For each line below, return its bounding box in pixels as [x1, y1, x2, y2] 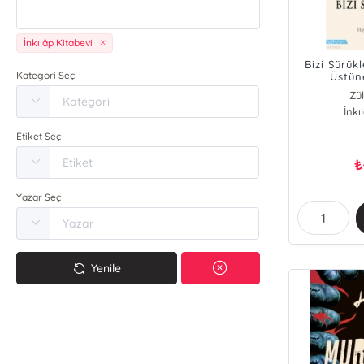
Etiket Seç [16, 130, 62, 142]
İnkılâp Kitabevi [24, 37, 93, 49]
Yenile [91, 260, 122, 275]
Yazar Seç [16, 191, 62, 203]
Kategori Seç [16, 69, 76, 81]
